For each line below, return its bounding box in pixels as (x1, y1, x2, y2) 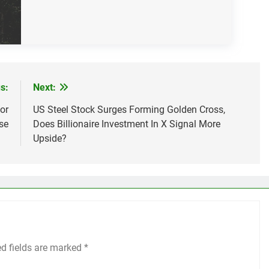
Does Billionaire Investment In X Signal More (32, 118, 220, 130)
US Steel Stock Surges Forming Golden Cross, (32, 104, 225, 116)
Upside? (32, 133, 67, 145)
